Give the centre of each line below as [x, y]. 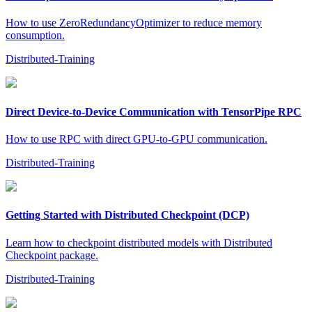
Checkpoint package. [52, 255]
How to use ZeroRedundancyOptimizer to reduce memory [134, 23]
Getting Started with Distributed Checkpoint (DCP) [127, 215]
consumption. [35, 36]
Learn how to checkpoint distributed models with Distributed [139, 242]
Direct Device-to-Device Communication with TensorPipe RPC [154, 111]
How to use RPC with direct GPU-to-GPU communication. [136, 139]
